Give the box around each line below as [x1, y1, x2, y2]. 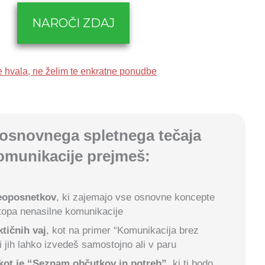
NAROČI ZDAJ [32, 16, 115, 31]
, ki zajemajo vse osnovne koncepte [56, 192, 215, 203]
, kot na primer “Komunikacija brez [46, 225, 199, 237]
